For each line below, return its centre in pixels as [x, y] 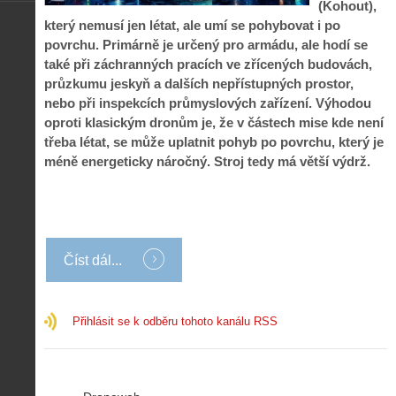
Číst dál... [95, 260]
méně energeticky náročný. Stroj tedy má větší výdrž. [207, 161]
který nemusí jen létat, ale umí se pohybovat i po [192, 25]
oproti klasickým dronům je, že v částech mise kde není [214, 122]
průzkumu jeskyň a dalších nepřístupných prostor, [199, 83]
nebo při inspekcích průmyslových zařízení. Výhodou [208, 103]
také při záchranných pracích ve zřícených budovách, [208, 64]
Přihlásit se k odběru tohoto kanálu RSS [175, 321]
